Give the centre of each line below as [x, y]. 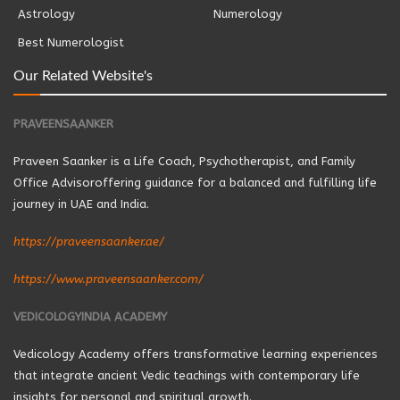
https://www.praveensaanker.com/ [108, 279]
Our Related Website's [83, 76]
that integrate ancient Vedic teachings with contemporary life [187, 376]
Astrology [46, 14]
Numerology [248, 14]
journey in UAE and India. [81, 204]
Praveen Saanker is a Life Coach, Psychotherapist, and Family [184, 162]
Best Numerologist [71, 43]
